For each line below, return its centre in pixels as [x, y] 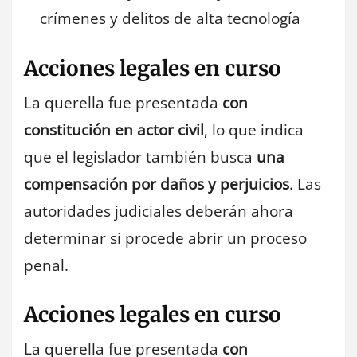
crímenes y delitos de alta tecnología [170, 19]
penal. [46, 265]
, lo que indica [254, 129]
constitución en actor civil [114, 129]
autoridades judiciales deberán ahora [159, 211]
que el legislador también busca [140, 157]
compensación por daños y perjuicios [157, 184]
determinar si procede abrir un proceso [165, 238]
